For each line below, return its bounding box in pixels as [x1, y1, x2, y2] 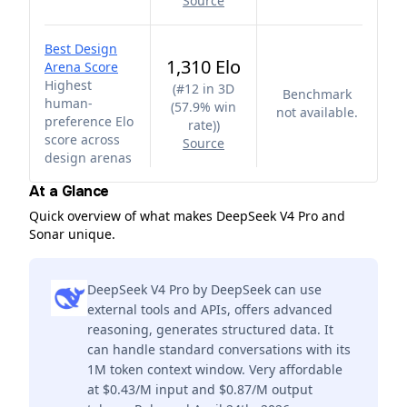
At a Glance [29, 182, 109, 201]
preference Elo [45, 113, 134, 130]
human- [45, 94, 93, 112]
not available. [276, 104, 358, 121]
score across [45, 131, 120, 148]
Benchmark [283, 85, 352, 103]
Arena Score [45, 58, 118, 75]
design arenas [45, 149, 132, 166]
